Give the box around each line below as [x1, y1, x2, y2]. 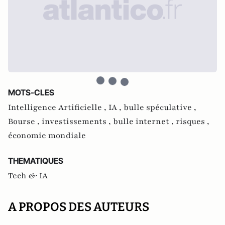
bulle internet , [113, 116, 176, 127]
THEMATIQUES [8, 156, 63, 166]
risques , [176, 116, 209, 127]
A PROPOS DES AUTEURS [8, 200, 149, 214]
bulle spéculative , [124, 102, 196, 113]
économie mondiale [8, 130, 86, 141]
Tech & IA [8, 170, 48, 181]
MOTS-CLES [8, 87, 54, 97]
